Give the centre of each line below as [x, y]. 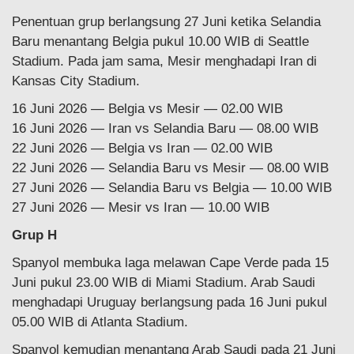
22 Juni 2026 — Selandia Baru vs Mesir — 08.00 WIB [170, 168]
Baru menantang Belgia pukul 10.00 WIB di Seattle [160, 41]
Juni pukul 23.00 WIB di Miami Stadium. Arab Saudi [164, 282]
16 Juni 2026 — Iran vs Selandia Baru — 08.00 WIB [165, 128]
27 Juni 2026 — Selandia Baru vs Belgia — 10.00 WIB [172, 187]
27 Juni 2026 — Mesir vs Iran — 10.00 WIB [141, 207]
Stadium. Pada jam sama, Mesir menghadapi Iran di [164, 61]
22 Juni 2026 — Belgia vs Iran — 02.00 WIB [142, 148]
